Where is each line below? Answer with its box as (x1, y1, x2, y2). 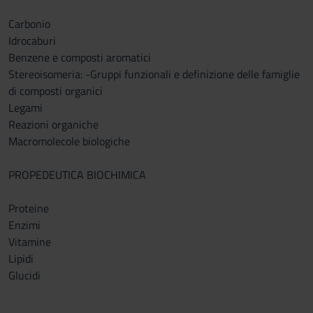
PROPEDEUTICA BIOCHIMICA (8, 166, 146, 183)
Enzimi (8, 217, 41, 233)
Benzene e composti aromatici (8, 49, 151, 66)
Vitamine (8, 233, 51, 250)
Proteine (8, 200, 49, 217)
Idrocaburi (8, 32, 56, 49)
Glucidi (8, 267, 41, 284)
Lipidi (8, 250, 34, 267)
